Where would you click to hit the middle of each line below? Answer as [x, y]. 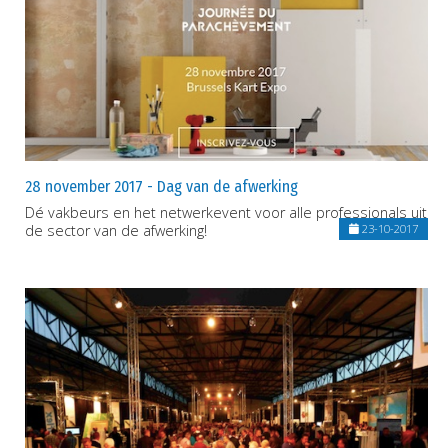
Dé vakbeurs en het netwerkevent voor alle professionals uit [226, 212]
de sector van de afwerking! [116, 230]
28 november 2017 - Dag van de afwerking [161, 186]
